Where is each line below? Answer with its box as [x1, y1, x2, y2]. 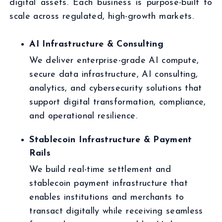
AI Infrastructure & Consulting [29, 40, 164, 49]
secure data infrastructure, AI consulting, [29, 70, 198, 79]
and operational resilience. [29, 111, 137, 121]
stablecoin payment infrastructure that [29, 179, 188, 188]
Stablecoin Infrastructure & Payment [29, 135, 192, 145]
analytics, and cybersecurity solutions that [29, 84, 202, 93]
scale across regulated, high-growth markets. [9, 12, 194, 21]
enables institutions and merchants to [29, 193, 184, 202]
